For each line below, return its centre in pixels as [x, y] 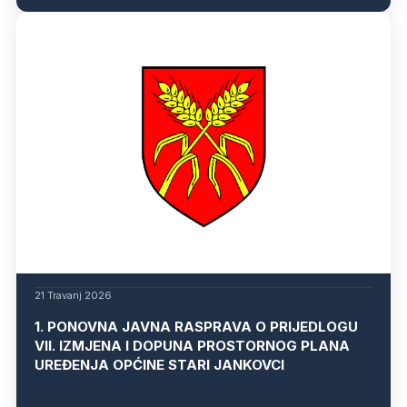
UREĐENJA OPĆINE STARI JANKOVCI [159, 365]
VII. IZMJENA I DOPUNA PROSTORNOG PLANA [192, 346]
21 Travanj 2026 [73, 295]
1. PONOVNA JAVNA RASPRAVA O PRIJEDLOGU [196, 327]
